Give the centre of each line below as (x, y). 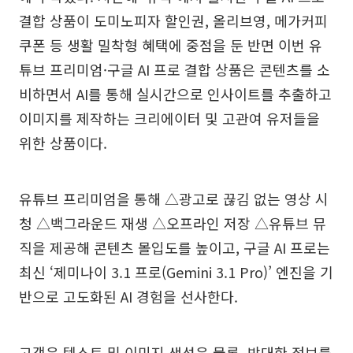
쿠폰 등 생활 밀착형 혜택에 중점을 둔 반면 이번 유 (171, 45)
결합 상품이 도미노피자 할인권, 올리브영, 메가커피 (173, 20)
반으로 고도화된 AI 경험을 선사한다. (128, 296)
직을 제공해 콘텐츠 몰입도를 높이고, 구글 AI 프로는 (175, 247)
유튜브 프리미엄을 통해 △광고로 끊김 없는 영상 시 (174, 198)
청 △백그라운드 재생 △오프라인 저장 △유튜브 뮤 (173, 223)
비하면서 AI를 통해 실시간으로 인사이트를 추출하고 (175, 93)
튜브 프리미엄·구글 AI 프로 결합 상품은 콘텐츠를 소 (175, 69)
